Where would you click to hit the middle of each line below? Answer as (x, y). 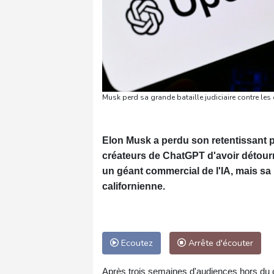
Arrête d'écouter (220, 243)
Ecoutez (136, 243)
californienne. (134, 186)
